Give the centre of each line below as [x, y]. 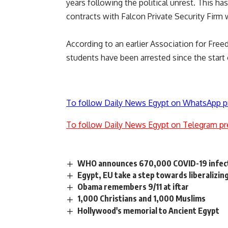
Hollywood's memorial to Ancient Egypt [149, 210]
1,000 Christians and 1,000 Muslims [142, 199]
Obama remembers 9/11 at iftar [133, 187]
